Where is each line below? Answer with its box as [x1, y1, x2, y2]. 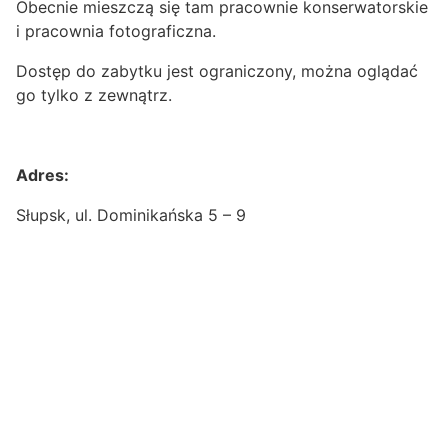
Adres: [16, 165, 69, 186]
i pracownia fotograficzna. [16, 21, 216, 42]
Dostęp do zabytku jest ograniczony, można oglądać [16, 61, 418, 82]
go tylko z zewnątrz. [16, 85, 172, 106]
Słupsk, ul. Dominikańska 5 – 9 [16, 205, 246, 226]
